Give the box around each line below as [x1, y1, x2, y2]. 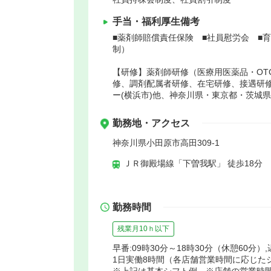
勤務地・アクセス [113, 117, 190, 128]
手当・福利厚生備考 [113, 16, 200, 27]
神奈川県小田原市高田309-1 [113, 137, 220, 148]
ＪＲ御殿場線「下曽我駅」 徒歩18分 [123, 158, 263, 168]
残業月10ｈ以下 [117, 224, 169, 233]
